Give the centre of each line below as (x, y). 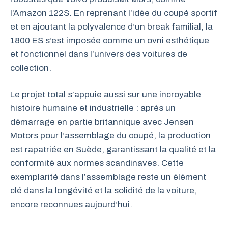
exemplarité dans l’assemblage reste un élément (108, 177)
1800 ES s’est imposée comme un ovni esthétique (110, 40)
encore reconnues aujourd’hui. (71, 204)
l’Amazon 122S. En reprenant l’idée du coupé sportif (114, 13)
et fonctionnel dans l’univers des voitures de (99, 54)
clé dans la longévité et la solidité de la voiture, (104, 191)
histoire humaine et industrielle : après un (93, 108)
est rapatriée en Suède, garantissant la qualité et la (113, 149)
